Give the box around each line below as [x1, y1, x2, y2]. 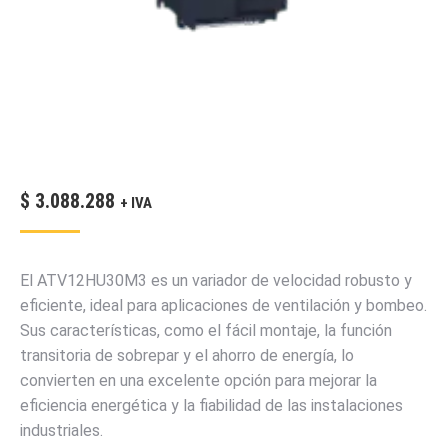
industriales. [20, 421, 103, 440]
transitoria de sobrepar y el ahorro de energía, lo [20, 346, 354, 365]
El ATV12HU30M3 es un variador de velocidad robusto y [20, 271, 412, 290]
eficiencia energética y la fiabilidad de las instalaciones [20, 396, 403, 415]
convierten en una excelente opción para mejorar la [20, 371, 377, 390]
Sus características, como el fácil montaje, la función [20, 321, 392, 340]
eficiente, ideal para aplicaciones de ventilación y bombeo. [20, 296, 427, 315]
